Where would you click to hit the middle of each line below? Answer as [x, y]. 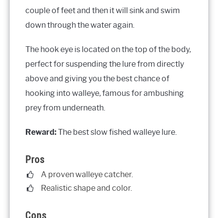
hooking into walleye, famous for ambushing [105, 93]
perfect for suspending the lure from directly [105, 64]
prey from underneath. [65, 108]
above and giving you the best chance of [97, 78]
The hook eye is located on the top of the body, [108, 49]
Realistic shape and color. [86, 188]
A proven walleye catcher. [87, 175]
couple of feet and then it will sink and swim [103, 10]
